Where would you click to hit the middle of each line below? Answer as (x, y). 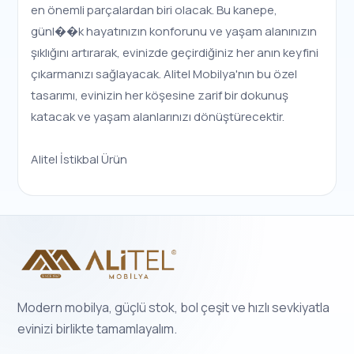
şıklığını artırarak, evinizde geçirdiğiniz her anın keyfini (175, 53)
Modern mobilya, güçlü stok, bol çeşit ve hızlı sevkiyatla (174, 307)
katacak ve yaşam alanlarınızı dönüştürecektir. (158, 117)
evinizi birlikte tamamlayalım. (98, 329)
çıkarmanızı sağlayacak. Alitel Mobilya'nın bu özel (164, 74)
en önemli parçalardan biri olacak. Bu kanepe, (154, 10)
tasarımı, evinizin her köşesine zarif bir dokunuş (160, 95)
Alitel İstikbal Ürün (79, 159)
